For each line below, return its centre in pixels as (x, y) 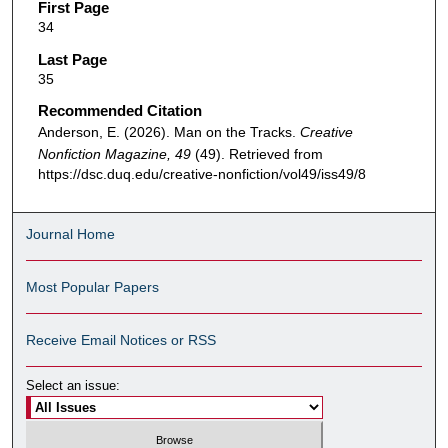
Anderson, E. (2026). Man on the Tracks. (168, 132)
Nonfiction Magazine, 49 (116, 154)
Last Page (72, 59)
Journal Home (71, 233)
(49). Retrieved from (258, 154)
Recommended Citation (119, 111)
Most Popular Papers (93, 286)
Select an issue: (73, 385)
